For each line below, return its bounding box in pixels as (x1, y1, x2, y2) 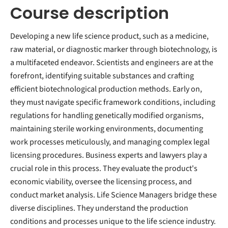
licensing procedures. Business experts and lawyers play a (10, 150, 207, 161)
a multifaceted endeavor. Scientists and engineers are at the (10, 57, 213, 68)
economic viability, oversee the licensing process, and (10, 176, 192, 187)
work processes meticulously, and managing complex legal (10, 136, 210, 148)
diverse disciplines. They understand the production (10, 203, 188, 214)
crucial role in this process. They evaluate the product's (10, 163, 197, 174)
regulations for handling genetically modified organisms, (10, 110, 204, 121)
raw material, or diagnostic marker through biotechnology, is (10, 44, 217, 55)
